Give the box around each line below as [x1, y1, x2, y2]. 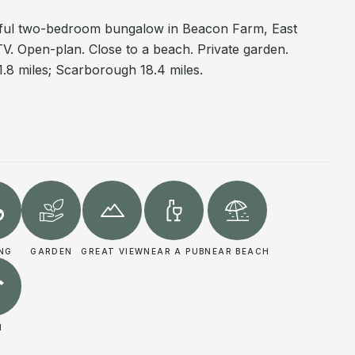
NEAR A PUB [143, 246, 205, 256]
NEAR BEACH [204, 246, 270, 256]
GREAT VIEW [81, 246, 144, 256]
